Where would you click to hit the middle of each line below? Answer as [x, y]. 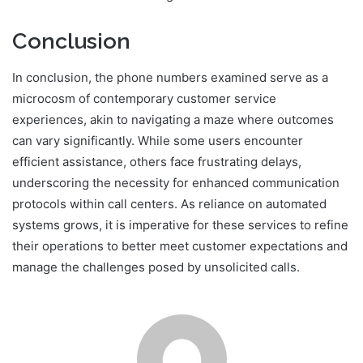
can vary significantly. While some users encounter [158, 140]
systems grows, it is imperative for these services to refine [180, 224]
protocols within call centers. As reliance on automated [169, 203]
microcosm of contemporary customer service [144, 98]
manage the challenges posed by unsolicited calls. [156, 267]
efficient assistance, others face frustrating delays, [157, 161]
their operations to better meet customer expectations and [180, 246]
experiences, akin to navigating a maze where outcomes [173, 119]
